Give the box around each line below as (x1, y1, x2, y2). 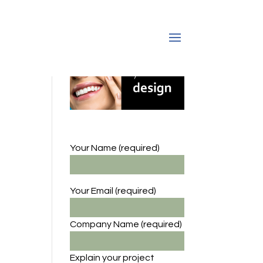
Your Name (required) (70, 143, 160, 153)
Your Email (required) (70, 186, 157, 195)
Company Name (70, 219, 141, 229)
